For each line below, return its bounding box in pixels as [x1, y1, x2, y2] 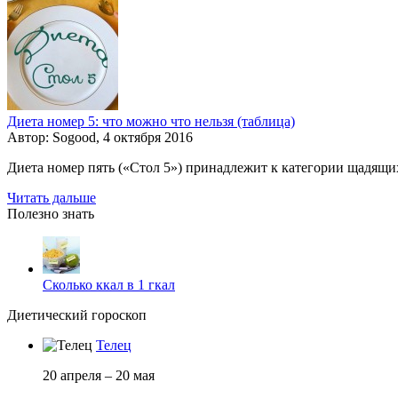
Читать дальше [7, 189, 96, 205]
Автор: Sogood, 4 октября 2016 [7, 129, 193, 145]
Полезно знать [7, 205, 94, 221]
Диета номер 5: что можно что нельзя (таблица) [7, 113, 295, 129]
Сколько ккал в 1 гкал [43, 276, 175, 292]
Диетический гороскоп [7, 306, 147, 322]
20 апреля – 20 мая [43, 367, 155, 383]
